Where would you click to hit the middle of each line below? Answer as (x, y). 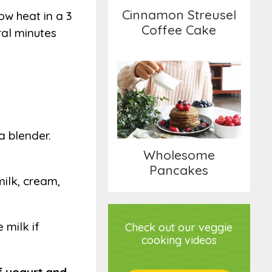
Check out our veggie (179, 228)
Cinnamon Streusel (179, 14)
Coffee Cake (179, 29)
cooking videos (179, 240)
